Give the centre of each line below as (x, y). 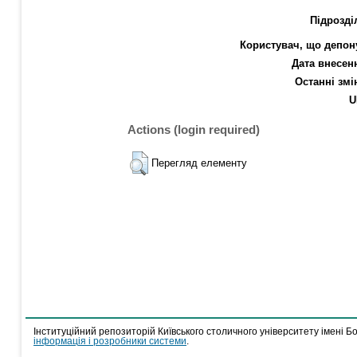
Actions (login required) (194, 129)
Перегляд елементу (199, 163)
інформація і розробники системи (110, 341)
